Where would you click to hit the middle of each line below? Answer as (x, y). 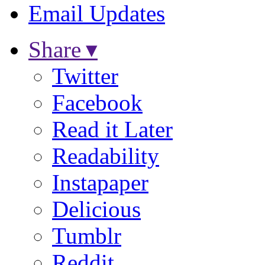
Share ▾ (63, 49)
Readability (106, 156)
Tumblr (87, 235)
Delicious (96, 209)
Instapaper (100, 182)
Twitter (85, 76)
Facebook (97, 102)
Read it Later (112, 129)
